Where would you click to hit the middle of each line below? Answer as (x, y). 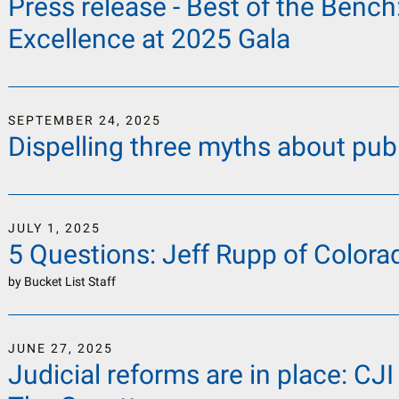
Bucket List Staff (70, 281)
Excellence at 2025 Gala (150, 39)
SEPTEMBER (52, 120)
